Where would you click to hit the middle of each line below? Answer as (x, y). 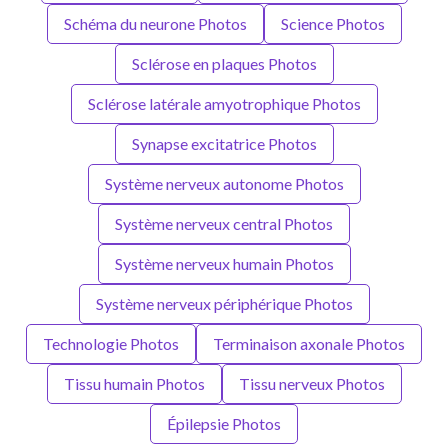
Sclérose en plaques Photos (224, 63)
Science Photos (332, 23)
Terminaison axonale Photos (309, 343)
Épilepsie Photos (224, 423)
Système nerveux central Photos (224, 223)
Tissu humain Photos (134, 383)
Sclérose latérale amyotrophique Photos (224, 103)
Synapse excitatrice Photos (224, 143)
